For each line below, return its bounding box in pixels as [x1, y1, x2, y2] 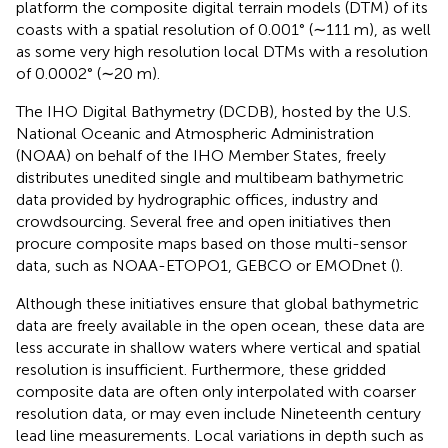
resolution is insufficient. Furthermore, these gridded [16, 360, 386, 380]
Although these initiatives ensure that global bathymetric [16, 294, 419, 314]
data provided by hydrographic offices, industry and [16, 190, 378, 210]
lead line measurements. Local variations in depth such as [16, 426, 424, 446]
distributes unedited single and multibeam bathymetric [16, 168, 404, 188]
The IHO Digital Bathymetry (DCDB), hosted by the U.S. [16, 102, 411, 122]
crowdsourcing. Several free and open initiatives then [16, 212, 391, 232]
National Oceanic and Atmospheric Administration [16, 124, 374, 144]
